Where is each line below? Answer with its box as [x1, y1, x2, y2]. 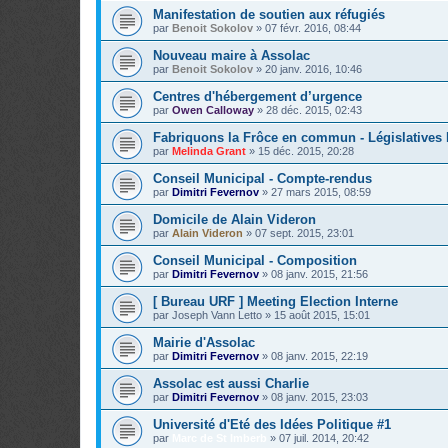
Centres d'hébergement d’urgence [153, 89, 362, 105]
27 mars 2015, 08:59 [271, 186, 371, 199]
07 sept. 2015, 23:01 [255, 227, 354, 240]
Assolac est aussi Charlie [153, 376, 309, 392]
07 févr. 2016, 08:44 [265, 22, 361, 35]
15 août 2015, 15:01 [274, 309, 370, 322]
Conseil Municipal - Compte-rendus [153, 171, 372, 187]
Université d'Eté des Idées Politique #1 [153, 417, 391, 433]
